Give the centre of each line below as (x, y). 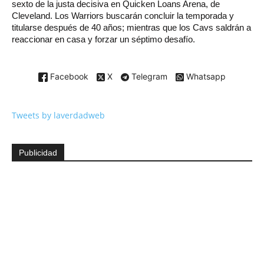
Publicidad (38, 152)
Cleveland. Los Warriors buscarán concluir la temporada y (123, 15)
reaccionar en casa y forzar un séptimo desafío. (105, 39)
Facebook (68, 76)
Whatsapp (205, 76)
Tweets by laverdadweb (58, 115)
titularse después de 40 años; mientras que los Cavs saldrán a (131, 27)
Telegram (148, 76)
